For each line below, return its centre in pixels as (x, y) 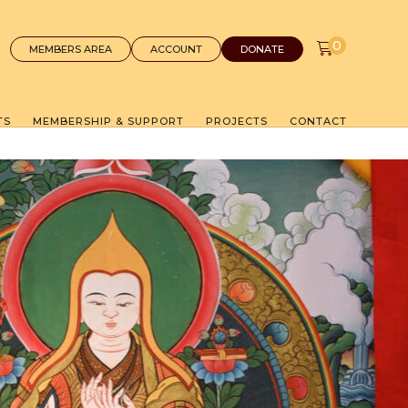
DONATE (262, 49)
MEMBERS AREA (70, 49)
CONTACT (318, 121)
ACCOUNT (176, 49)
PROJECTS (236, 121)
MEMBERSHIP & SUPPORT (108, 121)
